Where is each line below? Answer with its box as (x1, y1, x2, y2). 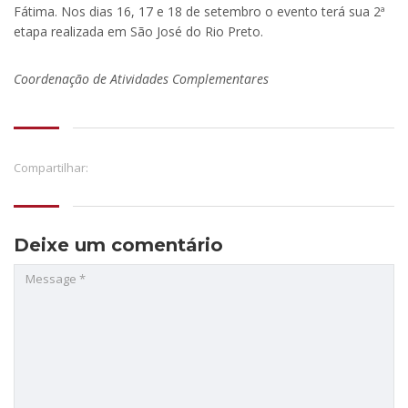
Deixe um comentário (14, 234, 223, 257)
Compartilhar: (14, 159, 88, 177)
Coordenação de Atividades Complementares (14, 70, 269, 88)
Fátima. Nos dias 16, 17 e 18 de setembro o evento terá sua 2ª (14, 3, 385, 21)
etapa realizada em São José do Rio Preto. (14, 23, 263, 41)
